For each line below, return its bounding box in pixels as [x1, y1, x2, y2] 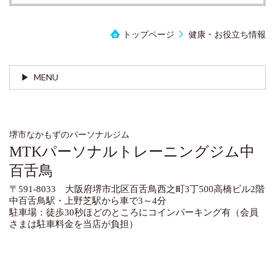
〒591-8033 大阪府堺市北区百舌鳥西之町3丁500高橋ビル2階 [9, 184, 265, 194]
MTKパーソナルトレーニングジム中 [9, 143, 255, 160]
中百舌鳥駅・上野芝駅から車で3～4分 [9, 195, 166, 206]
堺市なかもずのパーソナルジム [9, 130, 138, 139]
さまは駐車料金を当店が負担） [9, 219, 138, 229]
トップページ [122, 28, 174, 39]
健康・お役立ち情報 [188, 28, 266, 39]
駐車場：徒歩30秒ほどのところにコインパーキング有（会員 [9, 207, 258, 217]
